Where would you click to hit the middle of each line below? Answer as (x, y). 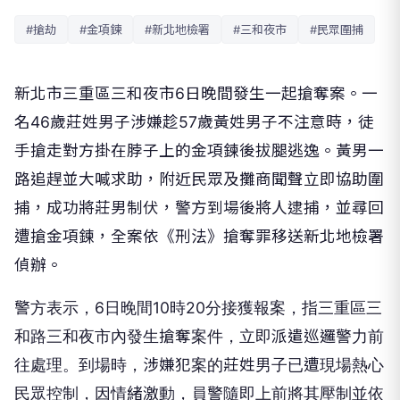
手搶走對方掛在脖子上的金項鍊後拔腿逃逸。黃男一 (199, 150)
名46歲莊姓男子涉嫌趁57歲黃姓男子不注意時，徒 (194, 122)
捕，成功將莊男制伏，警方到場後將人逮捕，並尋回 (199, 208)
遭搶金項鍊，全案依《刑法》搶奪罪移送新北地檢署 (199, 236)
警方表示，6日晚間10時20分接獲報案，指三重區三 (198, 308)
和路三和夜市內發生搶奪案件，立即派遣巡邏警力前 (199, 336)
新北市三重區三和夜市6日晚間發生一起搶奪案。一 (196, 93)
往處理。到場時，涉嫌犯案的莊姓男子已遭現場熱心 (199, 365)
